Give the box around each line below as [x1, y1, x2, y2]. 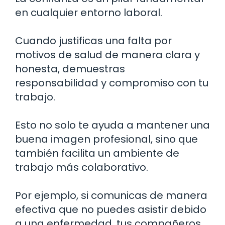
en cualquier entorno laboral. [15, 6, 162, 20]
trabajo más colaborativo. [15, 160, 148, 175]
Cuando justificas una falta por [15, 34, 172, 48]
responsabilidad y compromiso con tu [15, 76, 208, 90]
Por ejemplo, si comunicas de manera [15, 188, 207, 203]
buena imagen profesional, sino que [15, 132, 198, 147]
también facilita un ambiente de [15, 146, 179, 161]
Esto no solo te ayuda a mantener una [15, 118, 210, 133]
